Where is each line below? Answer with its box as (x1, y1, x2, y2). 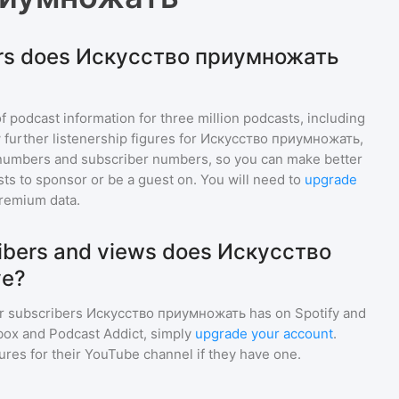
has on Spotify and (246, 305, 366, 322)
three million (160, 110, 240, 126)
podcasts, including (240, 110, 365, 126)
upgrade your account (195, 325, 333, 342)
